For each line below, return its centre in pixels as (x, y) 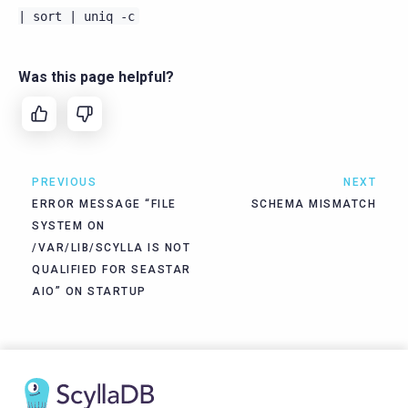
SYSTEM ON (69, 225)
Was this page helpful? (96, 76)
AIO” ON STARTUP (89, 291)
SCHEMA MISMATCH (313, 204)
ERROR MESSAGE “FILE (104, 204)
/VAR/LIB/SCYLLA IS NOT (111, 247)
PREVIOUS (64, 182)
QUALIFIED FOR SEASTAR (112, 269)
